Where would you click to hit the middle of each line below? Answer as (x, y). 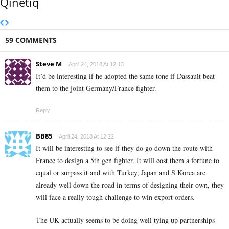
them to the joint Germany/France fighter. (96, 88)
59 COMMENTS (31, 40)
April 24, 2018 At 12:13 (96, 65)
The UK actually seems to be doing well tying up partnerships (125, 220)
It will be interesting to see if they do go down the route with (124, 148)
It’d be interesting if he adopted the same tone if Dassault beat (125, 76)
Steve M (49, 64)
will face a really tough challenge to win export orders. (115, 197)
